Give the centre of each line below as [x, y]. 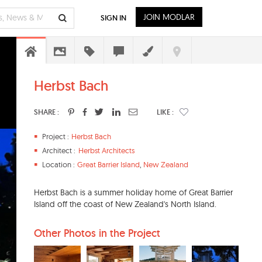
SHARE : [46, 112]
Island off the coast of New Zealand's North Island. [125, 204]
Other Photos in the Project [97, 233]
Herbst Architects [106, 150]
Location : [58, 164]
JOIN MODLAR [169, 17]
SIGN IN [113, 18]
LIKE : [165, 112]
